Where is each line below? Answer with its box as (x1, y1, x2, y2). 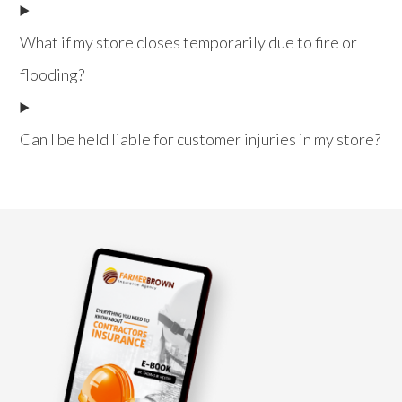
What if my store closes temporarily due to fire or (20, 31, 358, 52)
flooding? (20, 64, 85, 84)
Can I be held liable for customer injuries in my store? (20, 128, 381, 149)
